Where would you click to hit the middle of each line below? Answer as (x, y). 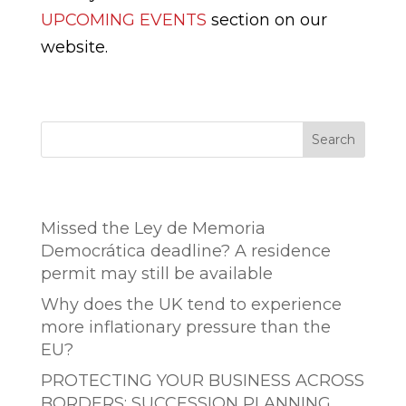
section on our (266, 20)
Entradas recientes (150, 197)
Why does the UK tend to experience (191, 304)
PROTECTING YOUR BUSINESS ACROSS (202, 381)
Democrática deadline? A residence (185, 251)
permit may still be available (156, 274)
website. (74, 47)
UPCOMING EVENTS (123, 20)
